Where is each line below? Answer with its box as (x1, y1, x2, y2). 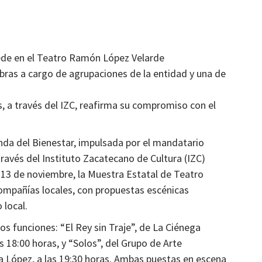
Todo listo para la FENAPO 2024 (61, 24, 193, 36)
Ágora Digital (113, 36, 157, 45)
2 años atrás (71, 36, 111, 45)
